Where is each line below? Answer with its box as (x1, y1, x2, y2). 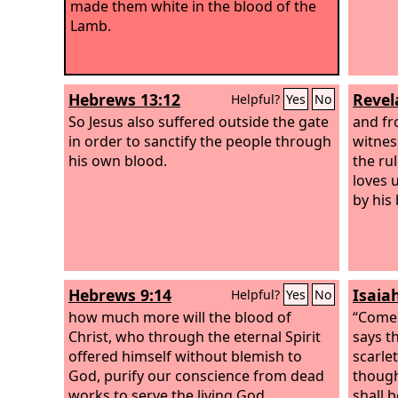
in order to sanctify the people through (68, 131, 331, 151)
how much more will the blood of (68, 306, 291, 327)
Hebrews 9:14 (68, 284, 171, 306)
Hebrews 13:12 (68, 89, 180, 110)
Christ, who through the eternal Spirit (68, 326, 321, 346)
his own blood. (68, 150, 167, 171)
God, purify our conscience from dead (68, 365, 324, 386)
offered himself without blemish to (68, 346, 302, 366)
